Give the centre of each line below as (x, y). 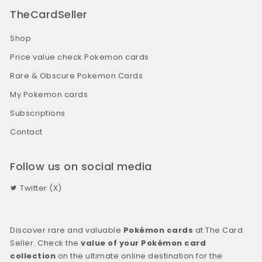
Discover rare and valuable (67, 230)
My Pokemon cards (49, 95)
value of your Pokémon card (144, 243)
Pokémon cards (158, 230)
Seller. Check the (46, 243)
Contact (26, 132)
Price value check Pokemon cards (80, 57)
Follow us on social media (81, 167)
